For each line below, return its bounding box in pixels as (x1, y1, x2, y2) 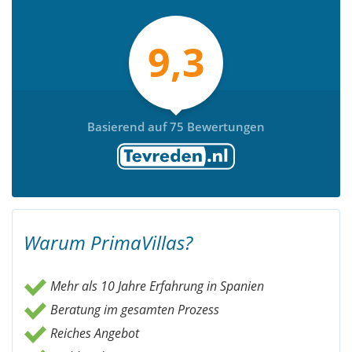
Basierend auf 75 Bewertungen (87, 118, 265, 134)
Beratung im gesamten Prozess (47, 300, 219, 318)
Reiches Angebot (47, 324, 139, 342)
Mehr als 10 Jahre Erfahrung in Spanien (47, 277, 264, 295)
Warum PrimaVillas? (24, 229, 192, 255)
